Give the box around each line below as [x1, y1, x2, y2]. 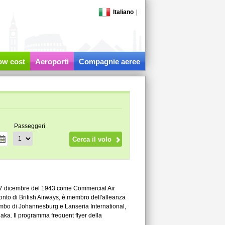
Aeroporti [35, 57, 69, 66]
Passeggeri [14, 123, 45, 130]
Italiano [113, 9, 134, 16]
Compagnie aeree [78, 57, 140, 66]
